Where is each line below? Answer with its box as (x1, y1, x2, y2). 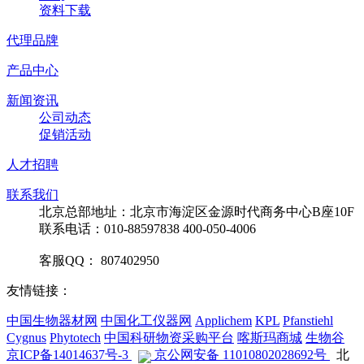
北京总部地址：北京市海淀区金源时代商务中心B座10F (39, 205, 354, 219)
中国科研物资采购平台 (104, 331, 234, 345)
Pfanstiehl (283, 314, 333, 328)
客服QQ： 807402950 (39, 253, 159, 268)
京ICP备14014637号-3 (6, 348, 132, 362)
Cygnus (6, 331, 46, 345)
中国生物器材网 (6, 314, 97, 328)
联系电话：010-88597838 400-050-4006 (39, 222, 256, 236)
